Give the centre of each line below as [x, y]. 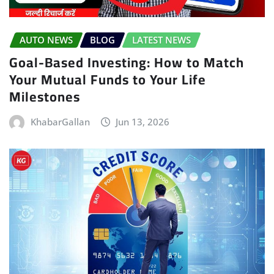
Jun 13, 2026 [143, 122]
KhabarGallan [60, 122]
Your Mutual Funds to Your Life [108, 80]
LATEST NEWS [161, 40]
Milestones [45, 97]
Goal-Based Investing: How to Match [127, 63]
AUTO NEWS [46, 40]
